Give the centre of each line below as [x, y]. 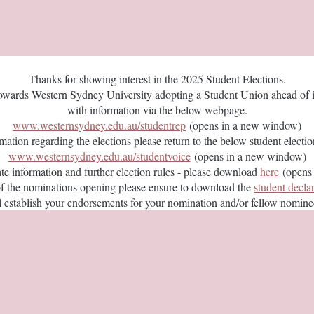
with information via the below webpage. [157, 110]
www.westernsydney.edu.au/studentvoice [99, 156]
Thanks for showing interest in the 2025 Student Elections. [157, 79]
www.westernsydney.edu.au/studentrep [99, 125]
